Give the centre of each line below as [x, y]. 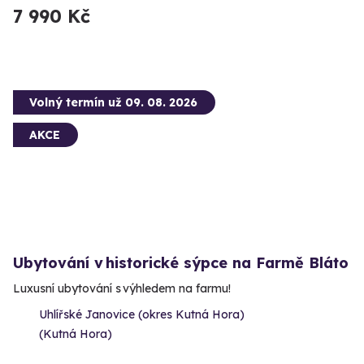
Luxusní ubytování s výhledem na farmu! [122, 289]
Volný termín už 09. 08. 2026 [113, 103]
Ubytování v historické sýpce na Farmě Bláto [181, 263]
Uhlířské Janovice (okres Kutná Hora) [142, 315]
